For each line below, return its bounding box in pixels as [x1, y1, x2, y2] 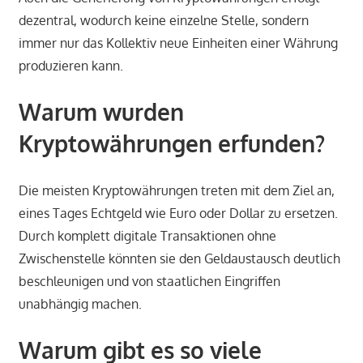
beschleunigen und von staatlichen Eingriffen [18, 273, 280, 290]
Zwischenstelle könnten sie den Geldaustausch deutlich [18, 250, 340, 267]
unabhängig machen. [18, 296, 142, 313]
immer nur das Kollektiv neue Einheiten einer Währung [18, 35, 338, 52]
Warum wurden [18, 97, 184, 127]
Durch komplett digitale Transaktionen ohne [18, 228, 276, 245]
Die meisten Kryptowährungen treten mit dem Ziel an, [18, 182, 335, 199]
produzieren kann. [18, 58, 123, 75]
